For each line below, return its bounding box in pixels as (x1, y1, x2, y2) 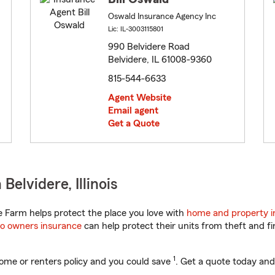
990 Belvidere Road (108, 42, 190, 52)
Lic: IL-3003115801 (108, 25, 163, 33)
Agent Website (108, 93, 171, 103)
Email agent (108, 106, 158, 116)
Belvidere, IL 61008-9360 (108, 55, 212, 65)
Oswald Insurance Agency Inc (108, 12, 216, 21)
